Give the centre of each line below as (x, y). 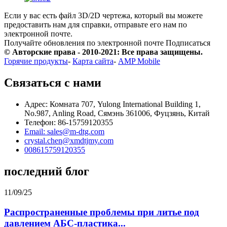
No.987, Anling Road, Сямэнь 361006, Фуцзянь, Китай (117, 113)
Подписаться (188, 43)
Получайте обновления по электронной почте (84, 43)
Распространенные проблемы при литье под (102, 212)
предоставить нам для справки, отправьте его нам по (96, 24)
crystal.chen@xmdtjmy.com (69, 140)
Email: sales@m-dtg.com (64, 131)
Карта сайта (93, 61)
